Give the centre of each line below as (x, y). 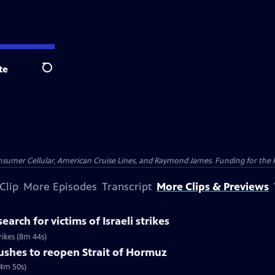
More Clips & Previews (213, 187)
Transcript (127, 187)
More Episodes (60, 187)
